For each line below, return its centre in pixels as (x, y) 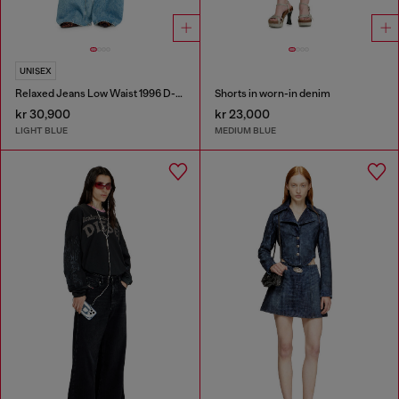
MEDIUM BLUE (245, 130)
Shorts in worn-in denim (272, 94)
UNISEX (36, 71)
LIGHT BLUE (41, 130)
